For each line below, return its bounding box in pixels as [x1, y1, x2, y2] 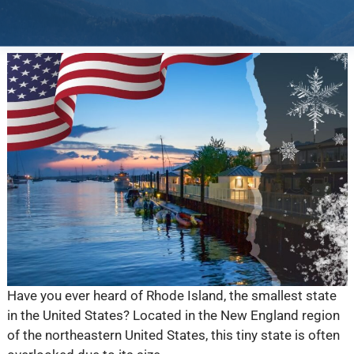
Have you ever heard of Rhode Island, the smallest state [6, 288, 337, 304]
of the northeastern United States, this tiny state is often [6, 327, 340, 344]
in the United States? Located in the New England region [6, 307, 340, 324]
